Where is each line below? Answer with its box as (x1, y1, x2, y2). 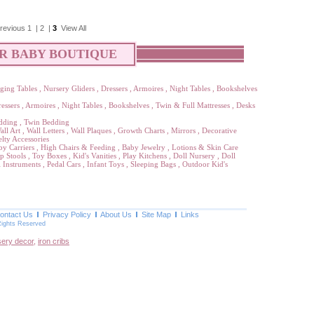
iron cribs (38, 237, 69, 245)
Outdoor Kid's (182, 160, 228, 168)
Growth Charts (118, 126, 165, 135)
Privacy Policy (43, 210, 91, 219)
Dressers (101, 84, 128, 93)
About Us (100, 210, 132, 219)
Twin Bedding (24, 118, 69, 126)
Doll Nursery (173, 151, 215, 160)
